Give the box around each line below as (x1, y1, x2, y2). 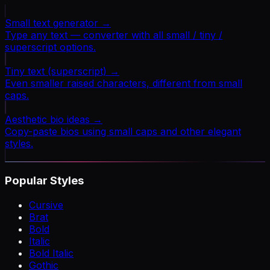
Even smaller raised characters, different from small (5, 77, 242, 90)
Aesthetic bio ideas (5, 113, 90, 126)
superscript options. (5, 41, 96, 54)
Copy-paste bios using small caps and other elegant (5, 125, 241, 138)
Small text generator (5, 17, 98, 30)
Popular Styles (5, 174, 84, 188)
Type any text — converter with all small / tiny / (5, 29, 222, 42)
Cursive (29, 198, 63, 211)
